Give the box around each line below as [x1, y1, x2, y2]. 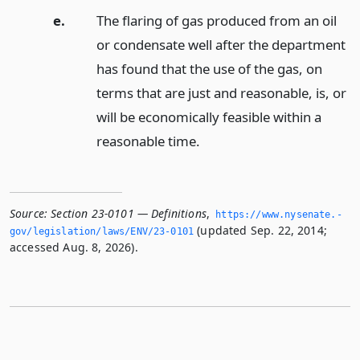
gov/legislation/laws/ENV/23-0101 [10, 226, 194, 238]
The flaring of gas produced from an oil [96, 11, 337, 31]
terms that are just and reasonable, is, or [96, 84, 346, 103]
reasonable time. [96, 132, 200, 151]
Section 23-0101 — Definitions [51, 206, 207, 222]
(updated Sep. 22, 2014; [194, 223, 327, 239]
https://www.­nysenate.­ [215, 209, 342, 221]
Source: [10, 206, 48, 222]
